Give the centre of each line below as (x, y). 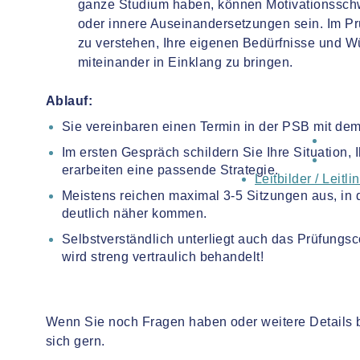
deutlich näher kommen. (135, 213)
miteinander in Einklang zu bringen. (186, 62)
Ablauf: (70, 101)
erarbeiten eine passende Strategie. (170, 170)
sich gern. (76, 341)
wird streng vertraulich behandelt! (163, 257)
